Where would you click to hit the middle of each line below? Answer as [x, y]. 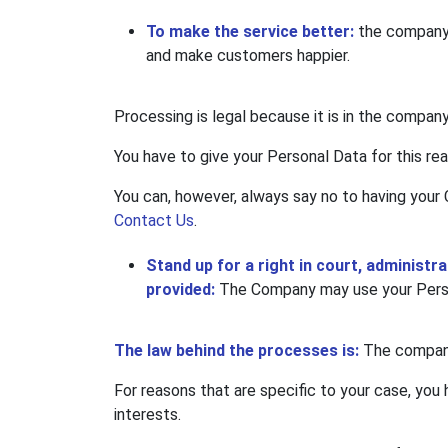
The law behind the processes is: [238, 351]
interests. [147, 415]
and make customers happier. [248, 56]
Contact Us [154, 221]
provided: [182, 290]
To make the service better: [250, 32]
